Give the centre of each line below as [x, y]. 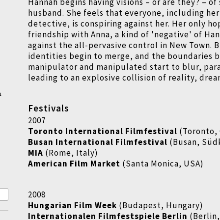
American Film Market [74, 164]
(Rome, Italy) [71, 153]
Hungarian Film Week [73, 206]
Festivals [49, 108]
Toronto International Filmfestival [103, 131]
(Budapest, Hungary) [160, 206]
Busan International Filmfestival [98, 142]
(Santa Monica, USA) [162, 164]
